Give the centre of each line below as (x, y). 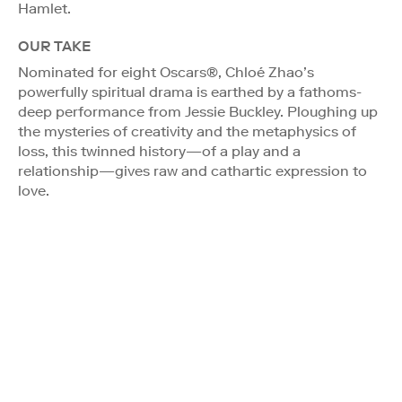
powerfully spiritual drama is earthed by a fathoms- (190, 92)
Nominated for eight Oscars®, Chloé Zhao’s (166, 72)
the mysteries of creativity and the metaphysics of (187, 131)
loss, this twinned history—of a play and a (159, 151)
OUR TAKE (54, 46)
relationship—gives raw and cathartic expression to (192, 170)
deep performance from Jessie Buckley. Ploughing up (198, 111)
